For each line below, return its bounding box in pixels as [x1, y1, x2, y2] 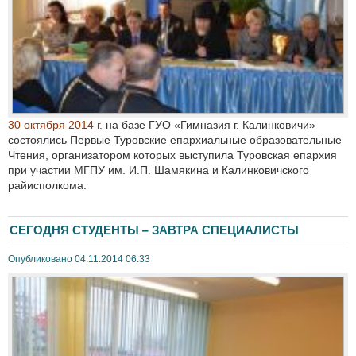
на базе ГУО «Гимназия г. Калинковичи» [106, 118, 315, 131]
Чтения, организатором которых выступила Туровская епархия [8, 148, 337, 161]
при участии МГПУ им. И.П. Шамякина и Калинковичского [8, 163, 309, 176]
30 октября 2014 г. [8, 118, 106, 131]
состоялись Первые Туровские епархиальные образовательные [8, 133, 342, 146]
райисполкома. [8, 178, 87, 192]
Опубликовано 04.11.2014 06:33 [8, 253, 150, 264]
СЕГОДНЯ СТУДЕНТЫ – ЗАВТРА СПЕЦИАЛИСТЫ [10, 222, 299, 238]
